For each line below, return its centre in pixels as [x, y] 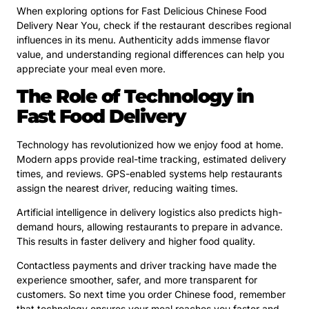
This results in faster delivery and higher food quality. [136, 241]
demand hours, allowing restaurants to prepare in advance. [150, 226]
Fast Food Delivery [101, 116]
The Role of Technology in [135, 96]
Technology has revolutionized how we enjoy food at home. [150, 144]
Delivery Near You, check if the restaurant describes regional [154, 26]
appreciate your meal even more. [91, 69]
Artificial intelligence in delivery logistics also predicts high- [149, 212]
